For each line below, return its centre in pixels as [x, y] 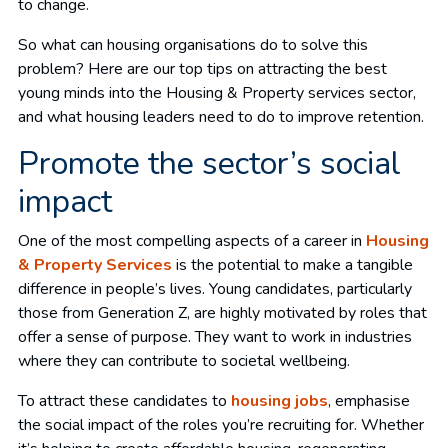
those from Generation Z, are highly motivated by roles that [222, 312]
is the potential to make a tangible [292, 264]
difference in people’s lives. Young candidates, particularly [215, 288]
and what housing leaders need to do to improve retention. [221, 116]
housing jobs [279, 400]
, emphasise [369, 400]
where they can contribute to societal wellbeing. [184, 360]
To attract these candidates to [124, 400]
